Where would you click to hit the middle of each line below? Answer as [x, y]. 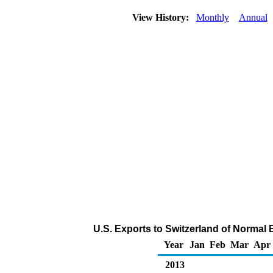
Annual [253, 17]
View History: [161, 17]
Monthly [212, 17]
